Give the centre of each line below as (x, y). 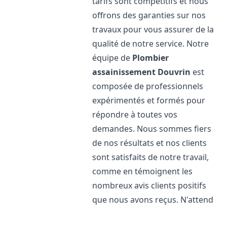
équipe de (112, 58)
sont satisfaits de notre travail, (151, 157)
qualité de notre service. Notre (151, 44)
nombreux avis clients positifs (149, 185)
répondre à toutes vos (135, 115)
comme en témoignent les (143, 171)
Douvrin (174, 72)
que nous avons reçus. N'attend (153, 200)
